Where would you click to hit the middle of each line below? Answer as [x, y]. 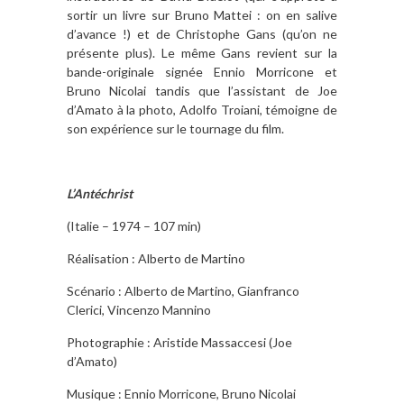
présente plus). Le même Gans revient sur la [202, 52]
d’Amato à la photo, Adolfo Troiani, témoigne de [202, 109]
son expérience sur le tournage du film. [175, 128]
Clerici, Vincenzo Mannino [139, 309]
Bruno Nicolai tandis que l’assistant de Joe [202, 90]
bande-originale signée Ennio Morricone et [202, 71]
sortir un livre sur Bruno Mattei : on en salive [202, 14]
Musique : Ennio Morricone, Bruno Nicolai [181, 393]
